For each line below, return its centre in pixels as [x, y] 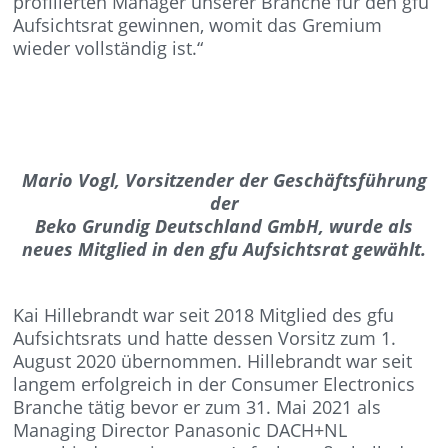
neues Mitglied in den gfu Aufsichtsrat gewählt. [224, 249]
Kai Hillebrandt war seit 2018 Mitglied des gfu [204, 315]
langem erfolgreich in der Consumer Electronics [214, 384]
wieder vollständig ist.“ [108, 48]
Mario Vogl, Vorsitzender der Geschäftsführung [224, 180]
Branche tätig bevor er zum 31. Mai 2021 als [197, 407]
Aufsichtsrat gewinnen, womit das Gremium [198, 25]
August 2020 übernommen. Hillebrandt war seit [213, 361]
